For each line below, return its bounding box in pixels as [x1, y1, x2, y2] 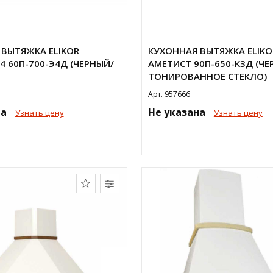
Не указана [147, 105, 208, 119]
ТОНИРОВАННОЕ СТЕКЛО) [147, 70, 267, 82]
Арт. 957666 [147, 89, 190, 99]
